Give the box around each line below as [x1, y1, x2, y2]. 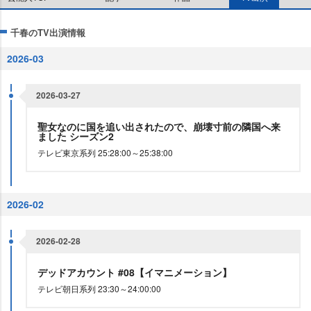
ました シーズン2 [37, 129, 117, 143]
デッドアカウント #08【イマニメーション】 [37, 265, 235, 279]
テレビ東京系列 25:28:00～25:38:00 [37, 146, 173, 158]
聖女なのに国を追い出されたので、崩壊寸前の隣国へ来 [37, 119, 280, 133]
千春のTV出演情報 [10, 26, 85, 39]
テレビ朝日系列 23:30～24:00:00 [37, 283, 161, 294]
